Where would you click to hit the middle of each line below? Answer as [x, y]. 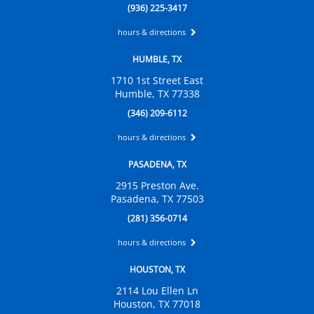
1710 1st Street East [157, 81]
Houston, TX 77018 [157, 304]
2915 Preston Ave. [157, 186]
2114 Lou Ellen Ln [157, 291]
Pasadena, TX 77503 [157, 199]
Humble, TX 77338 [157, 94]
